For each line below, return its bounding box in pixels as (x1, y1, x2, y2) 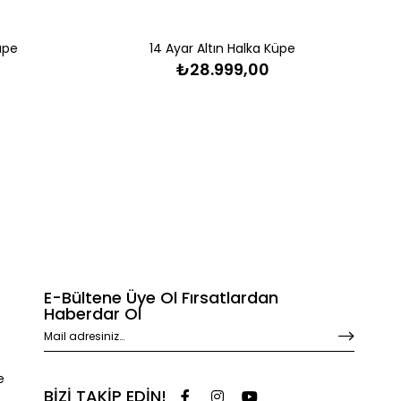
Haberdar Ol (43, 302, 141, 325)
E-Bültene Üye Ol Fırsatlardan (43, 286, 278, 309)
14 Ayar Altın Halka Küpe (149, 38, 295, 57)
